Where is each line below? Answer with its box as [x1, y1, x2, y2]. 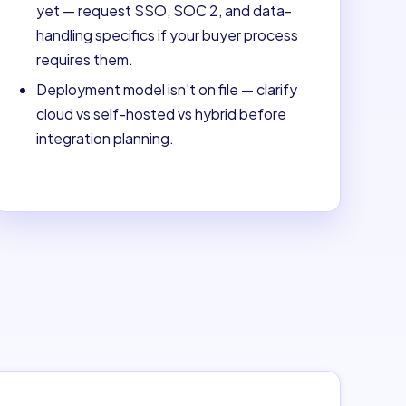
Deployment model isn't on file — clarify [35, 79, 297, 99]
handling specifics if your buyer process [35, 24, 298, 44]
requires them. [35, 49, 133, 69]
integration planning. [35, 128, 174, 148]
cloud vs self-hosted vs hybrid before [35, 103, 286, 123]
